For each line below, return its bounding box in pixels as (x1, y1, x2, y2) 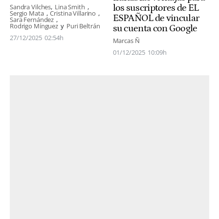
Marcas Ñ (112, 36, 140, 45)
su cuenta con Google (112, 22, 197, 34)
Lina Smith (55, 2, 85, 12)
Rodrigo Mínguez (10, 22, 59, 31)
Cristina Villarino (50, 9, 96, 18)
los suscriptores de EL (112, 2, 199, 13)
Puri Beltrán (66, 22, 100, 31)
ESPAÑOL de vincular (112, 12, 199, 23)
